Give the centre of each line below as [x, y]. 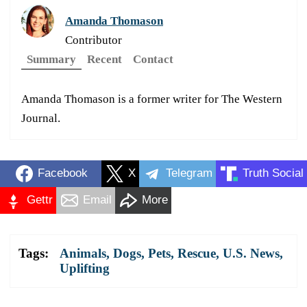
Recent [105, 59]
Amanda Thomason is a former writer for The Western [152, 99]
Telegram [189, 173]
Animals [83, 253]
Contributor [94, 40]
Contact [153, 59]
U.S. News [251, 253]
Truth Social [273, 173]
